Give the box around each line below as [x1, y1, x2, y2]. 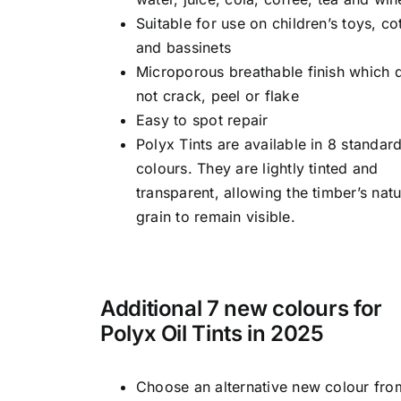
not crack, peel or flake [136, 86, 299, 105]
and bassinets [136, 38, 232, 56]
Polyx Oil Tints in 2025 [100, 320, 324, 346]
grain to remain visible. [136, 207, 295, 226]
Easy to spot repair [136, 110, 269, 129]
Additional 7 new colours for [100, 294, 382, 321]
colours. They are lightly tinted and [136, 158, 379, 177]
